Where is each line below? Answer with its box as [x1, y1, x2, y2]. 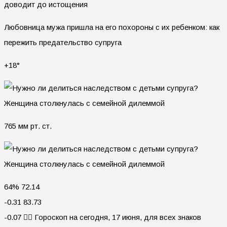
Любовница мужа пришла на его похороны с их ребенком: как [4, 23, 219, 32]
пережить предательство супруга [4, 38, 122, 47]
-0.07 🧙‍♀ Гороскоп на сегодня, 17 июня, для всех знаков [4, 213, 201, 222]
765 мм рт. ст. [4, 122, 52, 131]
